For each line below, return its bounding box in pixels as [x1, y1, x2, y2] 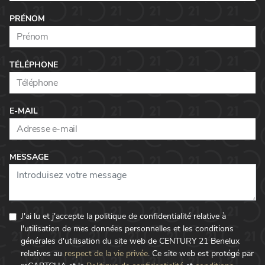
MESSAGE [9, 151, 49, 163]
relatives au [21, 248, 62, 260]
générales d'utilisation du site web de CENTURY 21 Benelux [21, 235, 240, 247]
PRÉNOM [9, 13, 45, 25]
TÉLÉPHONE [9, 59, 58, 71]
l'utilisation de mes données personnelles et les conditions [21, 223, 234, 235]
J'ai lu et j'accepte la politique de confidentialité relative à [21, 211, 226, 222]
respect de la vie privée [64, 248, 148, 260]
